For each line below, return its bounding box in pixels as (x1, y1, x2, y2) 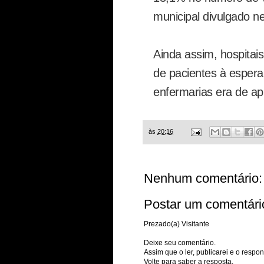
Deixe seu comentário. (144, 239, 216, 247)
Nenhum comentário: (144, 171, 262, 186)
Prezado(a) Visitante (144, 220, 209, 229)
